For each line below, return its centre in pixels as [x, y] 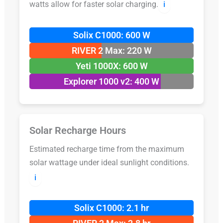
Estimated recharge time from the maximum [107, 149]
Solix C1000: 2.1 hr [111, 208]
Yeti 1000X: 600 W [111, 66]
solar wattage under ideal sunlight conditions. [109, 162]
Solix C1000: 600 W [111, 35]
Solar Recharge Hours [77, 130]
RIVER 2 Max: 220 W [111, 50]
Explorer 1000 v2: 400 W [111, 81]
